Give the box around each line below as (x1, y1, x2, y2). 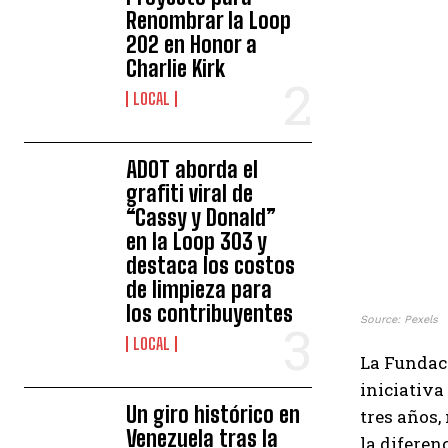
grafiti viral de (126, 180, 254, 207)
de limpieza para (126, 276, 273, 303)
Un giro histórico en (126, 401, 301, 428)
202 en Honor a (126, 31, 258, 58)
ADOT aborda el (126, 156, 259, 183)
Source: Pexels (360, 313, 438, 326)
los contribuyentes (126, 300, 294, 327)
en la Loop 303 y (126, 228, 268, 255)
